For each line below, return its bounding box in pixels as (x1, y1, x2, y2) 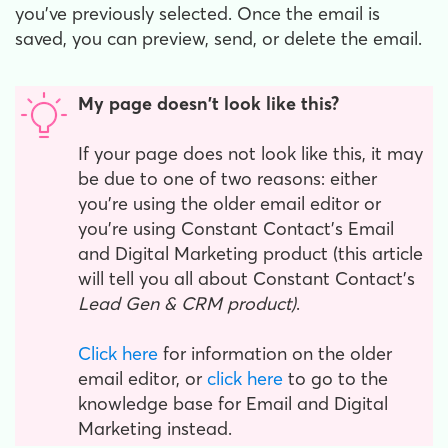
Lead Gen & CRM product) (78, 291, 296, 315)
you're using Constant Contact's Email (78, 216, 394, 240)
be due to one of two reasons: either (78, 166, 377, 190)
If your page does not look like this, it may (78, 141, 423, 165)
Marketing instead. (78, 416, 237, 440)
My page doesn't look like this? (78, 91, 339, 115)
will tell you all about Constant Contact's (78, 266, 415, 290)
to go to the (283, 366, 388, 390)
